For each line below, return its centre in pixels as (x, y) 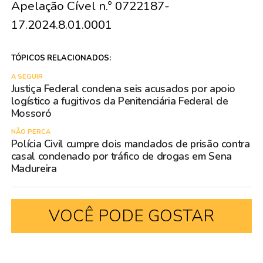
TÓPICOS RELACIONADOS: (61, 58)
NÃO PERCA (31, 131)
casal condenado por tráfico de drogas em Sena (121, 156)
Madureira (34, 168)
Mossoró (31, 113)
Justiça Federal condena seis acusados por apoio (123, 88)
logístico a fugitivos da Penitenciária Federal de (119, 101)
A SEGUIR (27, 76)
